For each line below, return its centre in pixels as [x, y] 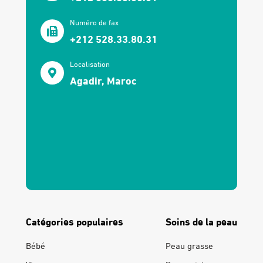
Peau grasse [189, 245]
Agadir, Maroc [103, 80]
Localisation [90, 64]
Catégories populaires [75, 221]
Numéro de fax [94, 22]
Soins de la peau [201, 221]
